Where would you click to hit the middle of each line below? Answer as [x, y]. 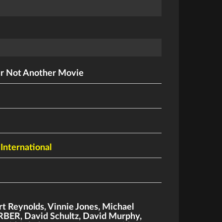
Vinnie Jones [73, 207]
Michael [118, 207]
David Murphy [111, 217]
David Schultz [52, 217]
